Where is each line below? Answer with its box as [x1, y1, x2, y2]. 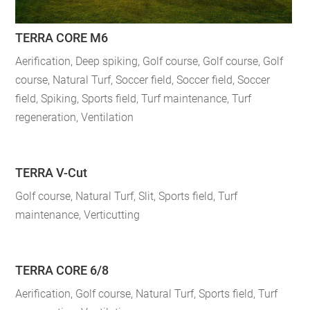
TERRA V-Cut [15, 165, 88, 180]
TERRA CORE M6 [15, 30, 109, 45]
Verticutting [84, 208, 140, 221]
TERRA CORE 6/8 [15, 263, 109, 278]
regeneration [15, 110, 77, 124]
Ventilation [81, 110, 134, 124]
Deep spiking [75, 54, 138, 68]
